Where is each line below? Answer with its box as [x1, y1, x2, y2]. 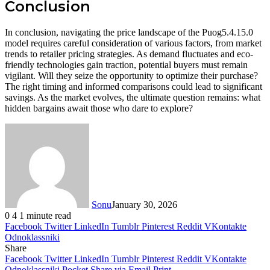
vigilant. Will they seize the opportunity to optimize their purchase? [5, 70, 258, 81]
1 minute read [19, 210, 71, 221]
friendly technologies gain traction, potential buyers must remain [5, 59, 248, 70]
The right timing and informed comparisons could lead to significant [5, 81, 262, 92]
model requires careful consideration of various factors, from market [5, 37, 262, 48]
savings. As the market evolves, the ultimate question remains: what [5, 92, 260, 102]
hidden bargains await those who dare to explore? [5, 102, 193, 113]
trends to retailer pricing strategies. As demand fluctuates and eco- [5, 48, 253, 59]
